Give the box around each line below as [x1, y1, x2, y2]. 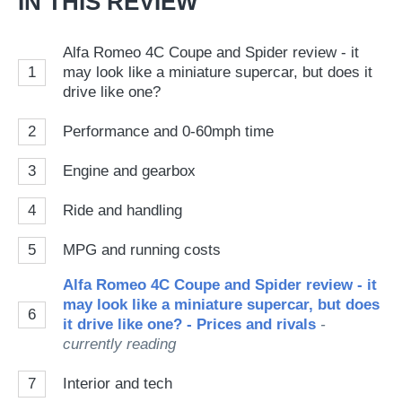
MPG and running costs [63, 241, 221, 258]
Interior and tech [63, 375, 172, 392]
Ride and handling [63, 202, 182, 219]
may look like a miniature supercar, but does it [63, 64, 372, 81]
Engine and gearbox [63, 162, 196, 179]
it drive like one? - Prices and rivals [63, 316, 320, 333]
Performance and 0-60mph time [63, 123, 274, 140]
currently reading [63, 336, 176, 353]
